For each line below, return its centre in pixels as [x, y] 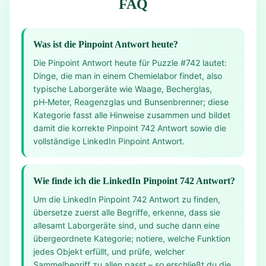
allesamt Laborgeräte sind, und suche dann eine [126, 225]
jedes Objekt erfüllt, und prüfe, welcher [109, 251]
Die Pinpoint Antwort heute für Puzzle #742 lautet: [130, 63]
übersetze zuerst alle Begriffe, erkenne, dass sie [127, 212]
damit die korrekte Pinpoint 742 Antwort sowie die [130, 128]
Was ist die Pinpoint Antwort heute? [106, 44]
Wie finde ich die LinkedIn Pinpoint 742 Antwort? [134, 181]
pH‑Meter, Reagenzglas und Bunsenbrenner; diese [131, 102]
